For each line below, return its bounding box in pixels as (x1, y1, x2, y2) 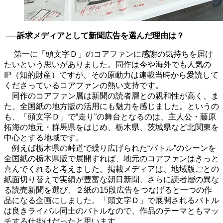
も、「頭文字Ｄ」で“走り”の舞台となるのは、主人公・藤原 (4, 112, 216, 121)
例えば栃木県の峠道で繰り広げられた (4, 144, 147, 153)
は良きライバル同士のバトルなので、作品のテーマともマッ (4, 207, 219, 216)
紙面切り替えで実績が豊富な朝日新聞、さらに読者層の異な (4, 175, 219, 184)
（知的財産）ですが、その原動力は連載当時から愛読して (11, 71, 219, 80)
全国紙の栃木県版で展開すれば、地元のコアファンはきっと (4, 154, 219, 163)
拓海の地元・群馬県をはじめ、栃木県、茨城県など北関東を (4, 123, 219, 132)
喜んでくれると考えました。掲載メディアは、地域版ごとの (4, 165, 219, 174)
